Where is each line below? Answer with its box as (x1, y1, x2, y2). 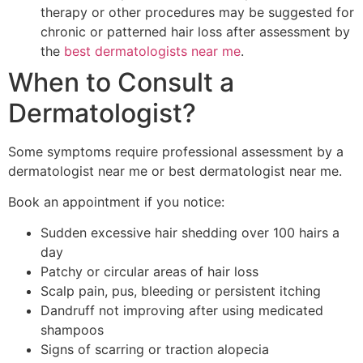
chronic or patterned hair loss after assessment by (41, 23, 350, 40)
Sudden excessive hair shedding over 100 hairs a (41, 224, 340, 241)
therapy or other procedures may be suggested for (41, 3, 354, 20)
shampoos (41, 322, 104, 339)
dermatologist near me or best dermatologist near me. (8, 162, 342, 179)
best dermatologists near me (64, 42, 241, 59)
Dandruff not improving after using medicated (41, 302, 323, 319)
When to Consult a (8, 66, 234, 98)
